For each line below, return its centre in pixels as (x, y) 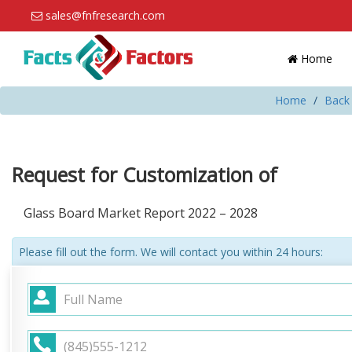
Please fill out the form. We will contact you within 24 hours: (171, 252)
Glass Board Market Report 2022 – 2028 (141, 213)
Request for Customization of (145, 174)
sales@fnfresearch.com (105, 15)
